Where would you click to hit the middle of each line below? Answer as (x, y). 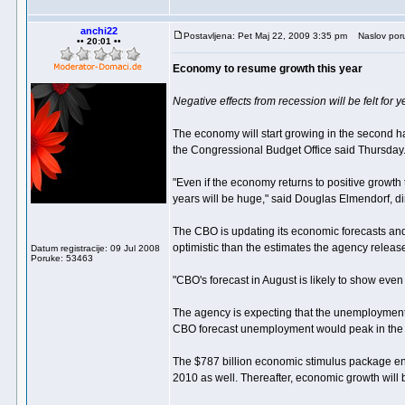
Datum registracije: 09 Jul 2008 (95, 248)
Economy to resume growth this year (268, 69)
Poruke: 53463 (62, 258)
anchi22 (99, 31)
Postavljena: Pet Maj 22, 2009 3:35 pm (265, 36)
